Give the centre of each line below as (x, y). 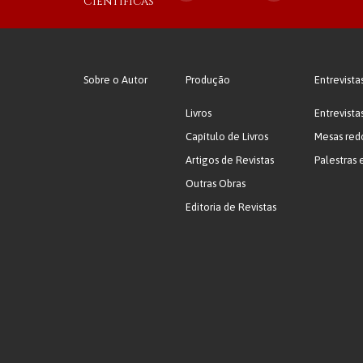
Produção (208, 80)
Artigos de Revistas (230, 160)
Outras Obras (216, 184)
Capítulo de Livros (227, 137)
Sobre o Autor (115, 80)
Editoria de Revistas (231, 207)
